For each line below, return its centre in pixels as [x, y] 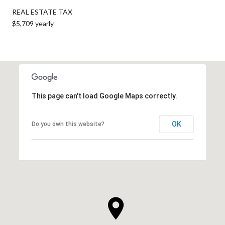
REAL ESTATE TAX [42, 12]
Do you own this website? [68, 124]
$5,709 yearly [33, 23]
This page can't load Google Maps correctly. [104, 96]
